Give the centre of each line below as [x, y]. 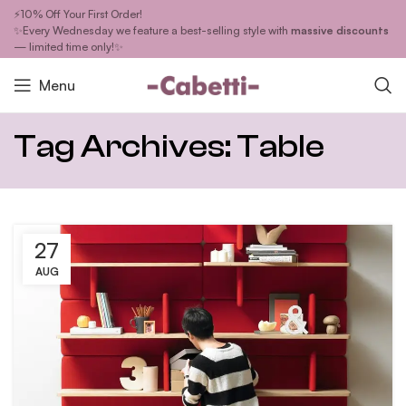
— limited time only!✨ [68, 47]
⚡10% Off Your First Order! [78, 14]
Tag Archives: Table [169, 146]
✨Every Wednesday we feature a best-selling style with [152, 31]
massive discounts [340, 31]
